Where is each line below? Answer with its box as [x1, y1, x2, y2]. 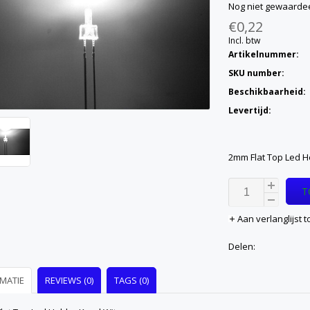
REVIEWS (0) [45, 274, 93, 286]
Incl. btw [228, 35, 260, 46]
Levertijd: [228, 104, 271, 116]
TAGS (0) [114, 274, 149, 286]
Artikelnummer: [228, 48, 299, 60]
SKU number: [228, 67, 284, 79]
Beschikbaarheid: [228, 86, 306, 98]
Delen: [228, 240, 255, 253]
